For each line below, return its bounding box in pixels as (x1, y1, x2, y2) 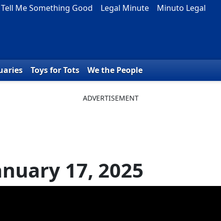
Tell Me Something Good (1, 2, 93, 13)
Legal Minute (101, 2, 149, 13)
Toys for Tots (31, 65, 79, 76)
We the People (87, 65, 143, 76)
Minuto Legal (157, 2, 206, 13)
